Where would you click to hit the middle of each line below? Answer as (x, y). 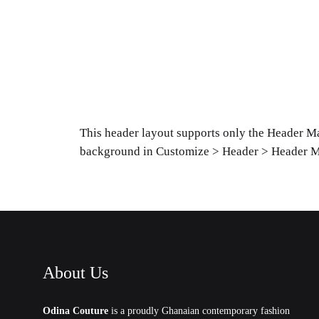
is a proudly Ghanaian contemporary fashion (199, 311)
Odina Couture (75, 311)
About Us (75, 273)
